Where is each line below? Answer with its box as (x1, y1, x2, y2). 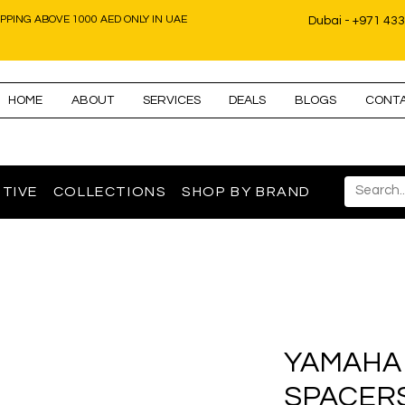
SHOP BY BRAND (182, 184, 312, 200)
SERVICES (142, 94, 201, 107)
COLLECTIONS (52, 184, 167, 200)
